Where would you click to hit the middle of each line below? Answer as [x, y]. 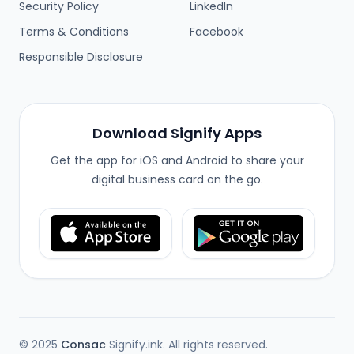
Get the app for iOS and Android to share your [177, 160]
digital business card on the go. [177, 179]
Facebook [217, 32]
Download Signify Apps [177, 133]
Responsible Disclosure [81, 57]
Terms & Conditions [74, 32]
